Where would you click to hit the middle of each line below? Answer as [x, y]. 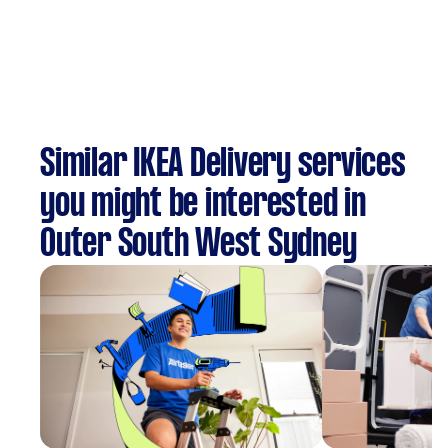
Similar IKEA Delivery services [223, 165]
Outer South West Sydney [198, 245]
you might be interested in [203, 205]
